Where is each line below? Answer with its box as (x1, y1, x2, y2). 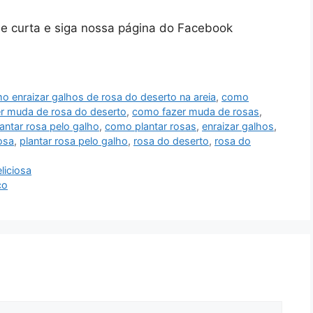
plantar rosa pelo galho (20, 134, 128, 147)
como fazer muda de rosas (132, 105, 259, 117)
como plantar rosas (105, 119, 196, 132)
